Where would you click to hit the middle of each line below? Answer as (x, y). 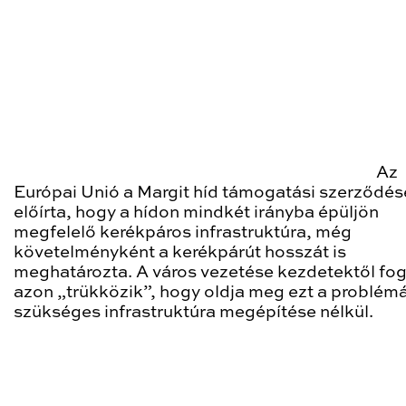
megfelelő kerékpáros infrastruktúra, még (183, 233)
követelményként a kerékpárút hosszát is (180, 253)
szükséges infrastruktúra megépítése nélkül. (193, 313)
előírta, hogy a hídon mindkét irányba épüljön (196, 213)
